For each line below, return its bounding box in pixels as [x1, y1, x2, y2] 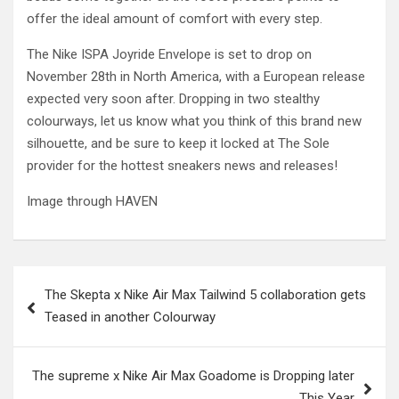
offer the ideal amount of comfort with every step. [27, 11, 322, 27]
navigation [12, 295, 117, 321]
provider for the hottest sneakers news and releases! [27, 158, 338, 174]
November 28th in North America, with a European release [27, 69, 365, 85]
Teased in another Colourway [45, 309, 216, 325]
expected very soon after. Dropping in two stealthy [27, 91, 320, 107]
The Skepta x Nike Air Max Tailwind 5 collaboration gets [45, 287, 366, 303]
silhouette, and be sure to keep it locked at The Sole [27, 135, 330, 151]
